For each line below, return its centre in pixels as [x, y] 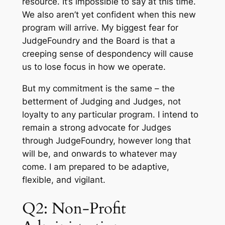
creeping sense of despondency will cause [107, 54]
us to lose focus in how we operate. [94, 67]
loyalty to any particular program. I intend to [110, 114]
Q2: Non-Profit [74, 208]
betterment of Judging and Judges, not [101, 101]
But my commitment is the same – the [98, 88]
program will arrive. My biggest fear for [100, 28]
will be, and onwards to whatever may [99, 153]
